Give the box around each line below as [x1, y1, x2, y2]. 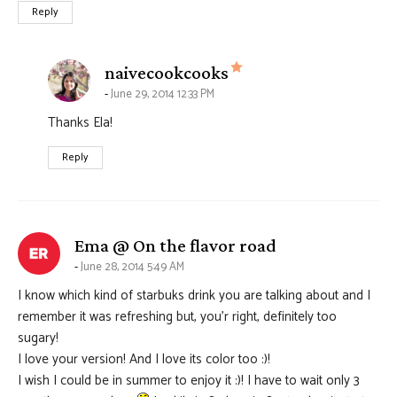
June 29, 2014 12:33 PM [111, 85, 214, 105]
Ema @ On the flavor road [74, 235, 276, 257]
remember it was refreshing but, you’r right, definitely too [18, 306, 337, 329]
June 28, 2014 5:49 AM [81, 258, 184, 277]
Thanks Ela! [48, 112, 113, 135]
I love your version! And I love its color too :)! [18, 348, 270, 371]
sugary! [18, 327, 58, 350]
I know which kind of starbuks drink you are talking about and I [18, 284, 370, 307]
